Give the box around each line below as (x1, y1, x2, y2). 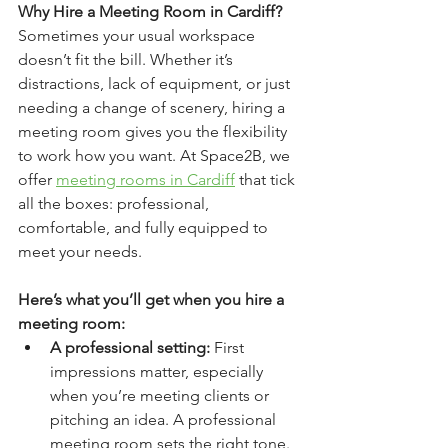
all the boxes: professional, (18, 194, 213, 213)
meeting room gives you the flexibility (18, 122, 291, 141)
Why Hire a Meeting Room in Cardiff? (18, 2, 282, 21)
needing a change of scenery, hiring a (18, 98, 289, 117)
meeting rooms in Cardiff (56, 170, 235, 189)
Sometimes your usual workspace (18, 26, 259, 45)
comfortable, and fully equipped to (18, 218, 272, 237)
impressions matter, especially (50, 362, 267, 381)
